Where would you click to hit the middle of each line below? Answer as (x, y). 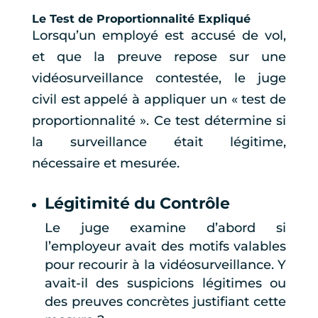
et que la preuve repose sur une (159, 57)
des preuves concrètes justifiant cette (165, 302)
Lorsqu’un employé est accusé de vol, (159, 36)
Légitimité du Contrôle (137, 204)
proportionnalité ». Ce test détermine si (159, 121)
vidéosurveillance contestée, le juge (159, 78)
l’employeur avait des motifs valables (165, 247)
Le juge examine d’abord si (165, 228)
